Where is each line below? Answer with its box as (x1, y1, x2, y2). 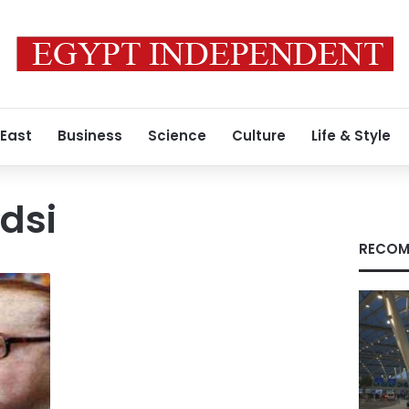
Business (58, 126, 122, 145)
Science (148, 126, 206, 145)
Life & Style (311, 126, 391, 145)
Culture (232, 126, 286, 145)
